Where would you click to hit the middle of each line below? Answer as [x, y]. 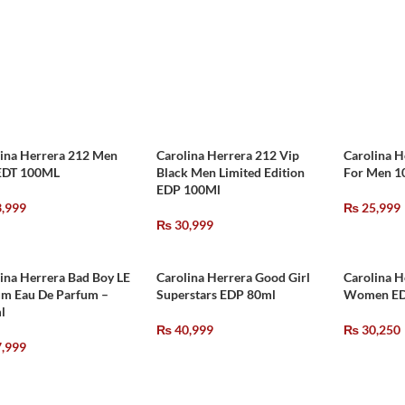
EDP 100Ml [188, 189]
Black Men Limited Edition [231, 172]
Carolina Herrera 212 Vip [228, 155]
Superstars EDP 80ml [216, 294]
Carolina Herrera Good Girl [233, 277]
